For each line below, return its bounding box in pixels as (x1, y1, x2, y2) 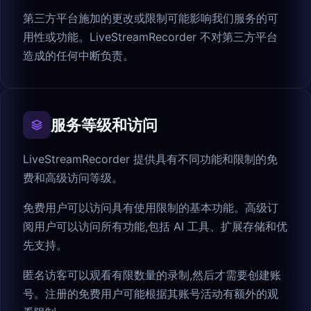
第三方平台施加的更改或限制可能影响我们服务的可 (23, 11, 278, 26)
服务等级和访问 (51, 116, 158, 135)
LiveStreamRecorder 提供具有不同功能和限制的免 (23, 152, 278, 167)
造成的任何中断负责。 (23, 49, 134, 63)
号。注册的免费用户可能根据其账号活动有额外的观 (23, 287, 278, 301)
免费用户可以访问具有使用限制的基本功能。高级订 (23, 201, 278, 215)
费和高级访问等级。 (23, 171, 123, 185)
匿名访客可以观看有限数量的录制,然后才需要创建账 (23, 268, 281, 283)
